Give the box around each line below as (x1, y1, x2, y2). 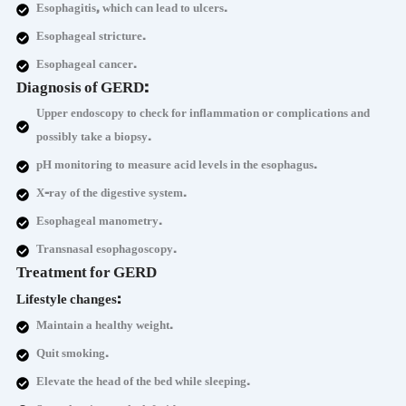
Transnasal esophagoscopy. (36, 240, 178, 263)
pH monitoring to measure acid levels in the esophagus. (36, 156, 318, 179)
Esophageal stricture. (36, 27, 147, 50)
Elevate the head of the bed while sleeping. (36, 372, 251, 395)
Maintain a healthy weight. (36, 316, 174, 339)
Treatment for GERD (15, 260, 157, 291)
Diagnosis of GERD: (15, 75, 149, 106)
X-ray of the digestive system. (36, 184, 188, 207)
